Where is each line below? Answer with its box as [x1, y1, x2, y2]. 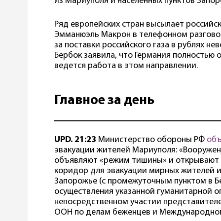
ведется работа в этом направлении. [54, 61, 198, 71]
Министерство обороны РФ [96, 135, 207, 145]
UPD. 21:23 [54, 135, 96, 145]
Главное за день [54, 94, 154, 108]
